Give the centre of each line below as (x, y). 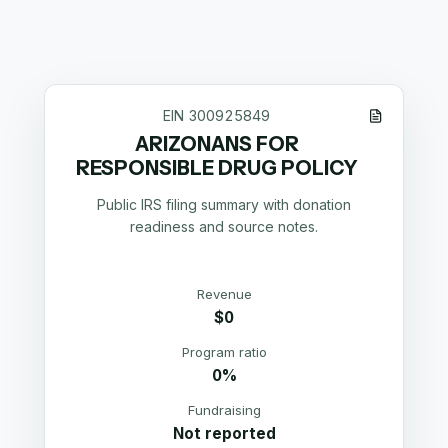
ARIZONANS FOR (216, 143)
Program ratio (224, 352)
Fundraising (224, 410)
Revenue (224, 294)
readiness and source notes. (224, 226)
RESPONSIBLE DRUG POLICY (216, 167)
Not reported (224, 434)
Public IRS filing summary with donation (224, 204)
